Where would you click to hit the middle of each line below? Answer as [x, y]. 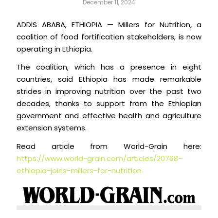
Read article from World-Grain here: [109, 146]
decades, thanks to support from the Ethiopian [109, 104]
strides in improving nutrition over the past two [109, 91]
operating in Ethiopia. [54, 49]
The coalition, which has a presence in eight [109, 67]
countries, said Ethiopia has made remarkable [109, 79]
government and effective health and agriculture [109, 116]
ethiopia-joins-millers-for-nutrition [79, 171]
